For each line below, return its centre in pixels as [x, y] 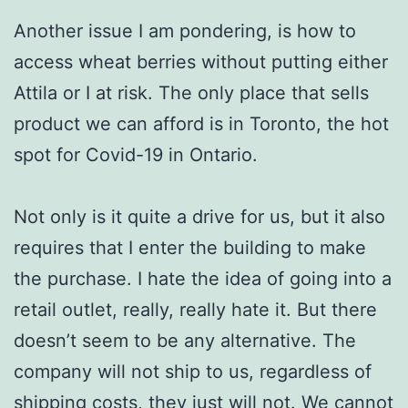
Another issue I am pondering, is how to [185, 31]
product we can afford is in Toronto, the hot [201, 123]
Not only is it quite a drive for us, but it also [199, 216]
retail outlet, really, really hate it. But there [195, 309]
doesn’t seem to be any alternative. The [185, 340]
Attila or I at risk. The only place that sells [191, 92]
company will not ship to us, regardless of [193, 371]
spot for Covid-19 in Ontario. [136, 154]
